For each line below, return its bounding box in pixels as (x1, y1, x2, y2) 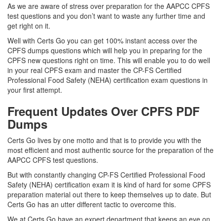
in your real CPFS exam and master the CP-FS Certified (7, 65, 182, 75)
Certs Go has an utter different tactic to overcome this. (7, 199, 176, 209)
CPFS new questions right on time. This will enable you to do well (7, 55, 210, 65)
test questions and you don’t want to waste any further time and (7, 11, 205, 21)
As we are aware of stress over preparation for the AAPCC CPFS (7, 1, 210, 11)
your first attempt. (7, 85, 62, 95)
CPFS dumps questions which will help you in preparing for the (7, 45, 202, 55)
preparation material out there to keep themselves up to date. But (7, 189, 211, 199)
